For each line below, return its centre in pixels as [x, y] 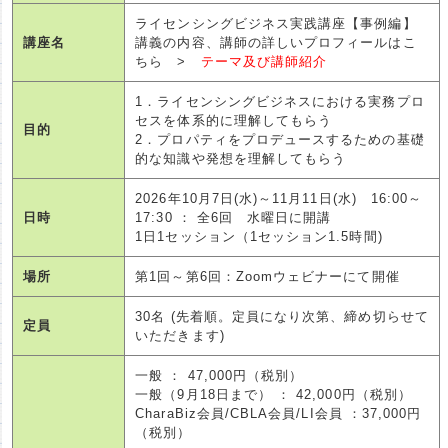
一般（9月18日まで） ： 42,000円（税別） [273, 394]
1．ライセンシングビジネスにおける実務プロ [280, 101]
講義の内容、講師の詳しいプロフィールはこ [276, 42]
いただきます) [180, 335]
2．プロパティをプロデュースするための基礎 [280, 139]
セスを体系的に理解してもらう [234, 120]
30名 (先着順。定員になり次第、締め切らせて [282, 316]
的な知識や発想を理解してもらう [241, 158]
